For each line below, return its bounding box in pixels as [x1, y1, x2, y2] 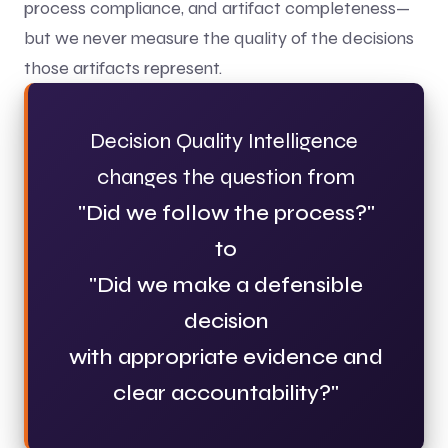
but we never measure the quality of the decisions [24, 26, 414, 49]
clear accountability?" [113, 379, 339, 406]
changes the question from [97, 163, 355, 190]
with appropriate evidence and [69, 343, 383, 370]
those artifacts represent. [24, 56, 222, 79]
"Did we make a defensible [89, 271, 363, 298]
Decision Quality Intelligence [89, 127, 363, 154]
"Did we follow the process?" [77, 199, 375, 226]
